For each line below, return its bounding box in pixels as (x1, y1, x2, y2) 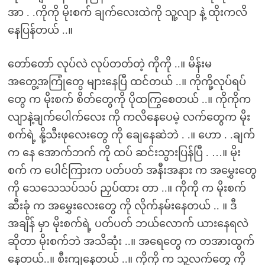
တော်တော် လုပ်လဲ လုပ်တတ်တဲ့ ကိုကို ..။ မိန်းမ (7, 58, 212, 70)
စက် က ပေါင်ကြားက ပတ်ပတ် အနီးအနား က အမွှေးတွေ (7, 164, 257, 176)
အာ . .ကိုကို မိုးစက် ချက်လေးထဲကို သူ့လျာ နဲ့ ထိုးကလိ (7, 7, 247, 18)
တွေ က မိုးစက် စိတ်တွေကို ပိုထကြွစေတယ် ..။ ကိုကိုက (7, 93, 251, 105)
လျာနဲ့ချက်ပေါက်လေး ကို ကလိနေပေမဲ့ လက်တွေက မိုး (7, 111, 250, 123)
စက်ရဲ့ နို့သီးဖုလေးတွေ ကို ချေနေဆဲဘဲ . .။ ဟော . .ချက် (7, 129, 255, 141)
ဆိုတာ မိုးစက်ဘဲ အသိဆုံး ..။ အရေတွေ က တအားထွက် (7, 235, 254, 247)
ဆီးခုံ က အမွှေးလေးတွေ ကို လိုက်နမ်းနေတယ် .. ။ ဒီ (7, 200, 237, 212)
